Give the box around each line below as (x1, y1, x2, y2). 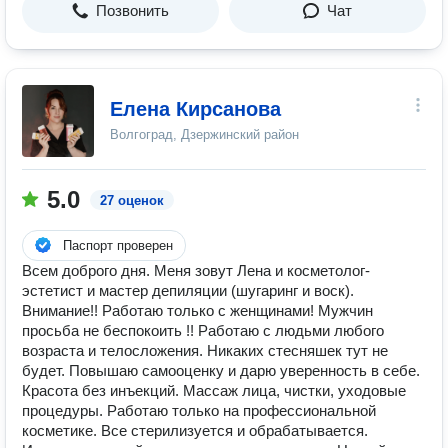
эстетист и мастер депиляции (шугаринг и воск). (22, 282, 354, 299)
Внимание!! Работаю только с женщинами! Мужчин (22, 302, 373, 319)
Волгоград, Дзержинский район (110, 127, 299, 142)
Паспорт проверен (63, 238, 173, 253)
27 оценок (100, 193, 164, 208)
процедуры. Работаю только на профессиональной (22, 402, 376, 419)
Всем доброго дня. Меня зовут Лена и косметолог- (22, 262, 370, 279)
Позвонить (96, 2, 169, 19)
